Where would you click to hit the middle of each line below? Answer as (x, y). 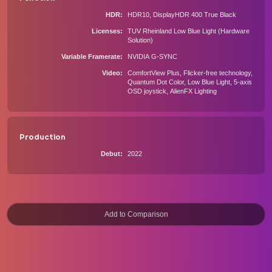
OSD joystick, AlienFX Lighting (172, 91)
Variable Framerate (90, 56)
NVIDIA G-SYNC (152, 56)
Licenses (106, 31)
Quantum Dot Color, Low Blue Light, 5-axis (189, 82)
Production (42, 137)
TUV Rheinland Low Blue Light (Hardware (188, 31)
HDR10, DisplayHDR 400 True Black (182, 15)
